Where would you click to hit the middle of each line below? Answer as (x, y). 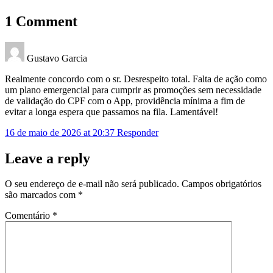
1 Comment (41, 21)
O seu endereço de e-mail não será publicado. (92, 184)
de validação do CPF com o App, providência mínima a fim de (125, 101)
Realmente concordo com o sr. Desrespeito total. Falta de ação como (136, 79)
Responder (138, 132)
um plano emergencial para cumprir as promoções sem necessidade (133, 90)
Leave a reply (48, 158)
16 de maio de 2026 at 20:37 (61, 132)
